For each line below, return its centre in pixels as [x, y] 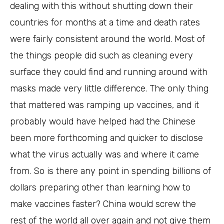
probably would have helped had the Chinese [103, 122]
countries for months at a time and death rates [105, 23]
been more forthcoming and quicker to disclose [106, 138]
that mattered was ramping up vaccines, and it [104, 105]
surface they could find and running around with [109, 72]
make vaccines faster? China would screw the [103, 204]
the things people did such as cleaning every [101, 56]
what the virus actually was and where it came [104, 155]
